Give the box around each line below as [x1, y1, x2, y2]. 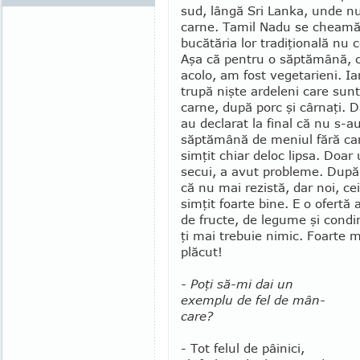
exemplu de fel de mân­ [181, 292, 325, 307]
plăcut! [181, 244, 223, 259]
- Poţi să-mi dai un [181, 276, 293, 291]
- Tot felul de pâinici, [181, 341, 305, 355]
